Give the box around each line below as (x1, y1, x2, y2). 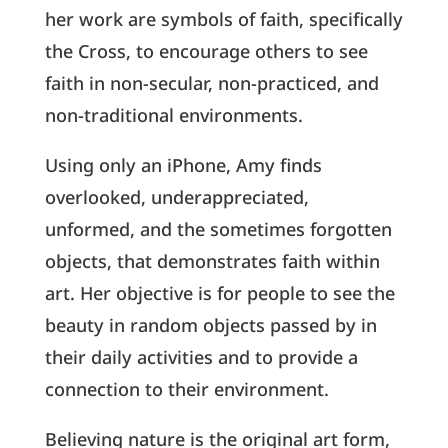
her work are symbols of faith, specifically (44, 6, 403, 31)
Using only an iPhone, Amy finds (44, 152, 322, 177)
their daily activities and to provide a (44, 344, 358, 369)
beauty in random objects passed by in (44, 312, 377, 337)
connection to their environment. (44, 376, 329, 401)
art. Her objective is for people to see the (44, 280, 395, 305)
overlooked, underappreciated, (44, 184, 309, 209)
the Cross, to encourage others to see (44, 38, 368, 63)
